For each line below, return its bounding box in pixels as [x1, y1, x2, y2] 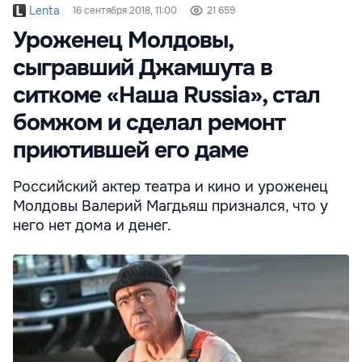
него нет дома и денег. [13, 217, 171, 235]
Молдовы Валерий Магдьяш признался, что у [13, 197, 328, 216]
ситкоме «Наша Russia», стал [13, 81, 320, 111]
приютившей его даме [13, 136, 248, 166]
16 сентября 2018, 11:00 [73, 4, 177, 18]
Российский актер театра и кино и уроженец [13, 178, 328, 196]
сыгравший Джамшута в [13, 53, 272, 83]
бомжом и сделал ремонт [13, 108, 285, 138]
